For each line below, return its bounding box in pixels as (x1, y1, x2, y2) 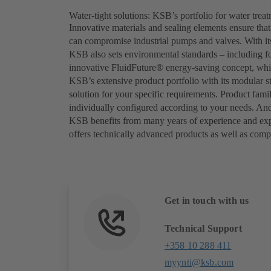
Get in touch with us (165, 195, 249, 206)
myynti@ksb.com (165, 257, 234, 268)
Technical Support (165, 223, 242, 234)
